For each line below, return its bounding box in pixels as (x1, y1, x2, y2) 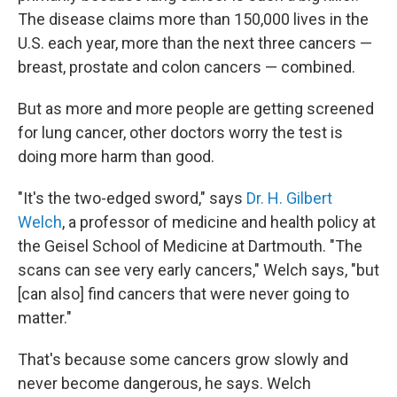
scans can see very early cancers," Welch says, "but (18, 261, 379, 279)
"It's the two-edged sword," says (18, 189, 243, 207)
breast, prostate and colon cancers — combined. (18, 58, 355, 76)
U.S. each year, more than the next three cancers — (18, 34, 372, 52)
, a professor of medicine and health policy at (62, 213, 376, 231)
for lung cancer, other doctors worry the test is (18, 123, 343, 142)
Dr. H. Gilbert (246, 189, 332, 207)
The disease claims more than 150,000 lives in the (18, 10, 369, 28)
